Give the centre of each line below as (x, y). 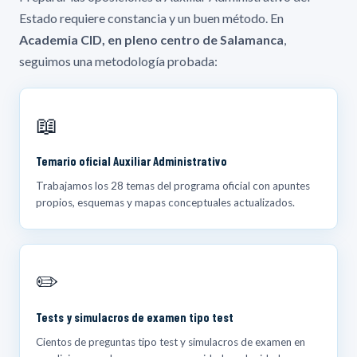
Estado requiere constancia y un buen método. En (151, 18)
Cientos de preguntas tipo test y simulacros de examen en (171, 341)
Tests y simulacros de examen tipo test (135, 317)
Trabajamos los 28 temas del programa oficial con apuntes (173, 185)
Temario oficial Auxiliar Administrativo (131, 161)
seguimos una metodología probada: (118, 61)
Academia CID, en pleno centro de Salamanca (151, 39)
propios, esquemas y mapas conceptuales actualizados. (165, 202)
